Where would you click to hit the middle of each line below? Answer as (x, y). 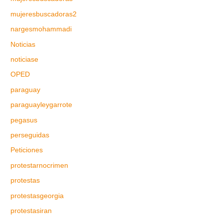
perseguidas (30, 135)
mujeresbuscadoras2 (44, 14)
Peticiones (27, 150)
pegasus (24, 120)
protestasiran (31, 211)
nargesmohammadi (41, 29)
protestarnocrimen (40, 165)
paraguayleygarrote (42, 105)
